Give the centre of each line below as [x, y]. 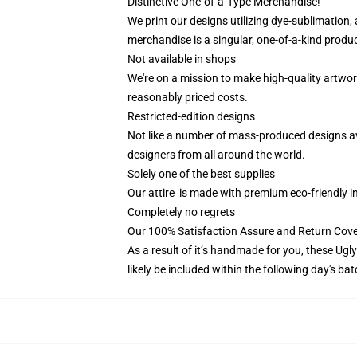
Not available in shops [182, 59]
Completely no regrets [181, 212]
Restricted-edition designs [191, 116]
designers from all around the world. [216, 155]
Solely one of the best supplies [201, 174]
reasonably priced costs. [188, 97]
